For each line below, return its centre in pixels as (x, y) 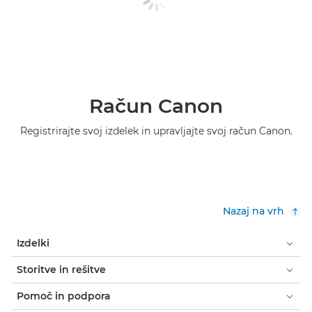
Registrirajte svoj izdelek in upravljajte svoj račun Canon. (156, 131)
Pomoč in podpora (64, 296)
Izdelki (33, 243)
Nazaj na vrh (253, 211)
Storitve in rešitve (61, 270)
